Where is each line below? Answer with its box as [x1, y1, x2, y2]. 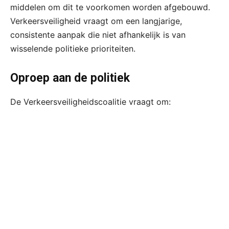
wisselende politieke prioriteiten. [10, 43, 135, 54]
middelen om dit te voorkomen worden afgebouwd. [10, 2, 210, 12]
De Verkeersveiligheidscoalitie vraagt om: [10, 96, 171, 107]
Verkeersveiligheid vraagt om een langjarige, [10, 15, 182, 26]
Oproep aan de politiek [10, 71, 130, 85]
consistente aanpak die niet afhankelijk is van [10, 29, 186, 40]
